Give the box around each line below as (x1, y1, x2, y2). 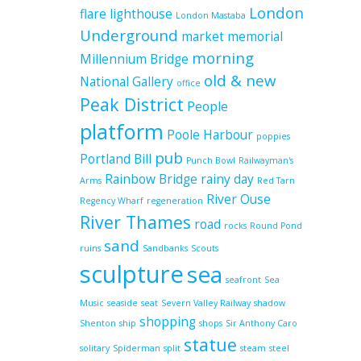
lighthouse (110, 5, 172, 23)
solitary (80, 342, 110, 354)
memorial (227, 27, 283, 45)
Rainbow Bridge (105, 170, 197, 188)
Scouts (191, 243, 218, 254)
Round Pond (250, 220, 302, 231)
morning (192, 48, 254, 68)
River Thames (80, 210, 191, 234)
